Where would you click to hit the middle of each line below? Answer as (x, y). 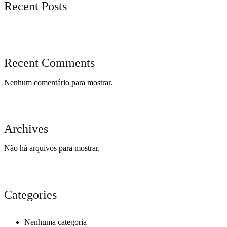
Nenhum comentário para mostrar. (58, 83)
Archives (26, 129)
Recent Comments (49, 63)
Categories (30, 194)
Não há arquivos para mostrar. (52, 148)
